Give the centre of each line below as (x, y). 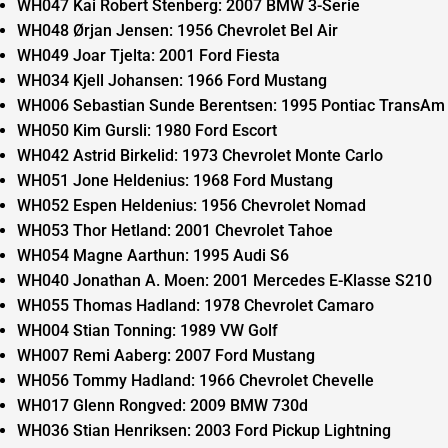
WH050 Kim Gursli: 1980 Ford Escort (146, 130)
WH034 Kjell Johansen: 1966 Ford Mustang (171, 80)
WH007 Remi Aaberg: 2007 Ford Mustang (165, 355)
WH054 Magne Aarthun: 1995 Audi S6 (152, 255)
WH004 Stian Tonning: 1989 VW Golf (147, 330)
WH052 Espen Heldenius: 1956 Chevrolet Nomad (191, 205)
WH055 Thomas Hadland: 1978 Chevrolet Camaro (195, 305)
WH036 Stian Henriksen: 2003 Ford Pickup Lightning (203, 430)
